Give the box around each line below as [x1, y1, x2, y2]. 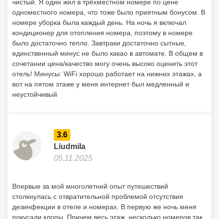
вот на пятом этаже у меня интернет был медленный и [12, 80, 189, 88]
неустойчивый [12, 90, 57, 98]
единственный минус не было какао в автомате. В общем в [12, 49, 203, 57]
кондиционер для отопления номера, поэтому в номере [12, 29, 193, 37]
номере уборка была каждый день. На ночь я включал [12, 19, 186, 26]
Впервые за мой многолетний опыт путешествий [12, 182, 168, 190]
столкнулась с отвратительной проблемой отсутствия [12, 193, 183, 200]
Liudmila [54, 142, 86, 151]
